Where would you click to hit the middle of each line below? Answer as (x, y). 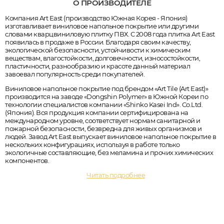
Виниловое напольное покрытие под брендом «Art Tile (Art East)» (106, 88)
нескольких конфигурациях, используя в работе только (92, 144)
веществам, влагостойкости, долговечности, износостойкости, (102, 58)
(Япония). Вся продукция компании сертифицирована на (97, 112)
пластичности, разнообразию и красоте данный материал (97, 66)
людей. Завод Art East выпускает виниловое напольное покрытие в (110, 136)
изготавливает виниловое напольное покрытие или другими (102, 26)
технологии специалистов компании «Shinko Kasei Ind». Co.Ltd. (104, 104)
